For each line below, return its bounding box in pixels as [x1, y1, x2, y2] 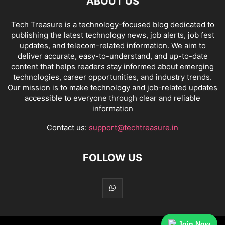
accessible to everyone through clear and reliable [25, 93, 200, 103]
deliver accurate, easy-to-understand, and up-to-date [17, 51, 208, 61]
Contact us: [47, 123, 89, 133]
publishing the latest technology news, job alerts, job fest [11, 30, 214, 40]
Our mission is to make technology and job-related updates [8, 83, 217, 93]
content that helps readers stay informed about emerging [11, 62, 214, 72]
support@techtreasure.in [89, 123, 178, 133]
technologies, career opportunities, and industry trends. [13, 72, 212, 82]
